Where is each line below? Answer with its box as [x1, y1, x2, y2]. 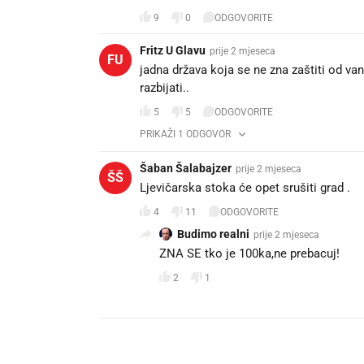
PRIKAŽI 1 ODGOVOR [140, 128, 231, 141]
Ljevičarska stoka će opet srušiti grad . [140, 180, 350, 196]
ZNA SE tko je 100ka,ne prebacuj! [159, 246, 340, 262]
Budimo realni [177, 227, 249, 241]
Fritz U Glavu [140, 44, 206, 58]
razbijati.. [140, 80, 189, 96]
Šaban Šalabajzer [140, 162, 232, 175]
